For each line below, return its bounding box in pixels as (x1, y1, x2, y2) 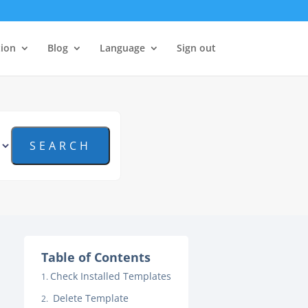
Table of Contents (41, 249, 151, 265)
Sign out (176, 41, 216, 54)
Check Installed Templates (49, 269, 171, 283)
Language (99, 41, 145, 54)
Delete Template (49, 291, 129, 305)
